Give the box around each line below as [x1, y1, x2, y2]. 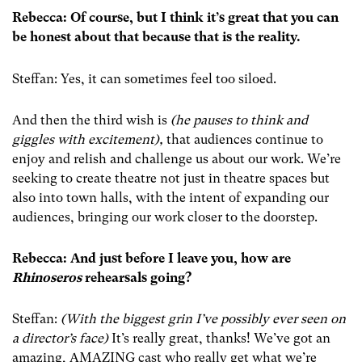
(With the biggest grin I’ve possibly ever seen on [61, 311, 346, 327]
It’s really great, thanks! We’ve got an [112, 330, 330, 347]
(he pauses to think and [170, 112, 308, 128]
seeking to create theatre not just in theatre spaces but [12, 170, 330, 186]
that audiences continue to [166, 131, 323, 147]
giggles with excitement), [12, 131, 166, 147]
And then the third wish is [12, 112, 170, 128]
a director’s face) [12, 330, 112, 347]
